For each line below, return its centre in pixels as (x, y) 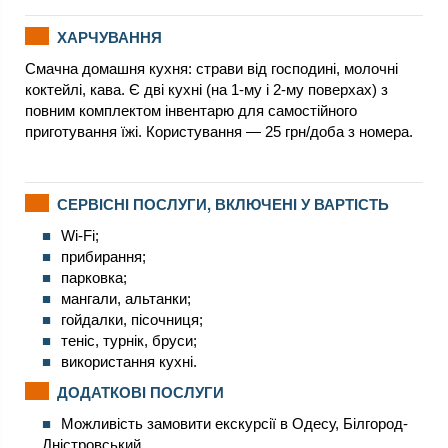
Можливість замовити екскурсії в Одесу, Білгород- (234, 423)
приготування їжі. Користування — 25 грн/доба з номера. (219, 131)
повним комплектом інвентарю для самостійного (191, 110)
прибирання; (103, 256)
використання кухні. (129, 361)
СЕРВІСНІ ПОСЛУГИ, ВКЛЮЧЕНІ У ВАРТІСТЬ (223, 203)
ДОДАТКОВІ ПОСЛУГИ (140, 391)
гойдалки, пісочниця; (132, 319)
